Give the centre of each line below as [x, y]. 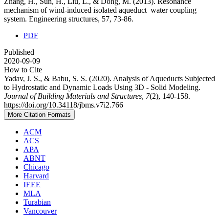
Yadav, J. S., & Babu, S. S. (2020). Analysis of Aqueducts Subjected [109, 78]
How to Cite [23, 69]
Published [19, 52]
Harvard [36, 175]
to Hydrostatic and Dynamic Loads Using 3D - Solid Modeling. [102, 87]
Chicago [36, 167]
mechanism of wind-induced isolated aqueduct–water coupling [100, 10]
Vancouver [40, 211]
